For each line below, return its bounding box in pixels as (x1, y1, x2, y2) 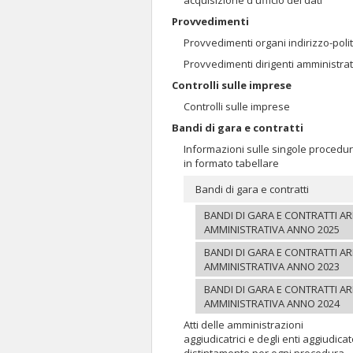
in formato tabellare (184, 156, 279, 170)
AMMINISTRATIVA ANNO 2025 (204, 222, 340, 236)
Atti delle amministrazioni (184, 318, 303, 332)
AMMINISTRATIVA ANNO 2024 (204, 296, 340, 310)
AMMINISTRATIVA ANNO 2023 (204, 259, 340, 273)
